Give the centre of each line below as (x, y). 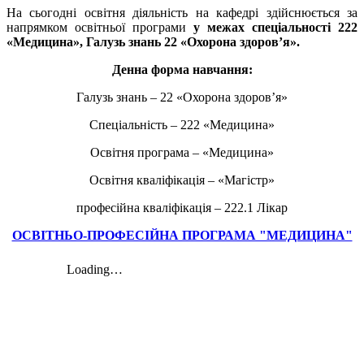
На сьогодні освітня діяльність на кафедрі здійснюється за (182, 12)
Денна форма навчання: (182, 69)
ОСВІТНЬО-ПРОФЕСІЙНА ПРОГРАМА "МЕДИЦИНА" (182, 235)
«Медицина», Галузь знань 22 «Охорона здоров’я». (153, 41)
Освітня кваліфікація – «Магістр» (182, 180)
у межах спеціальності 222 (275, 27)
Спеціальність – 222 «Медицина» (182, 124)
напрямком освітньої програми (100, 27)
